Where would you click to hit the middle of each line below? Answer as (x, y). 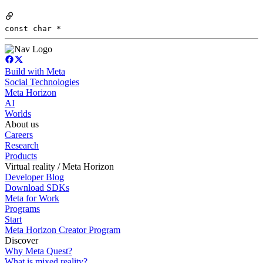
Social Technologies (42, 82)
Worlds (18, 114)
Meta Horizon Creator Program (63, 230)
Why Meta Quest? (38, 251)
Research (22, 146)
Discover (21, 241)
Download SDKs (37, 188)
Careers (19, 135)
